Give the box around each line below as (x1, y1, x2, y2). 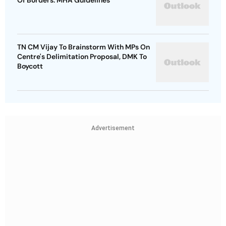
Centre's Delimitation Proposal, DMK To (17, 52, 147, 62)
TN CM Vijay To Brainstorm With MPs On (17, 42, 150, 52)
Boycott (17, 62, 43, 71)
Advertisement (91, 125, 135, 132)
